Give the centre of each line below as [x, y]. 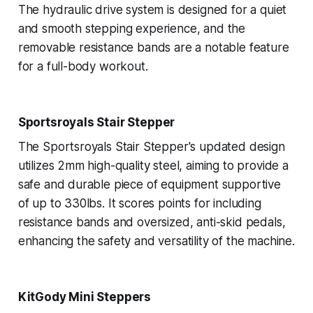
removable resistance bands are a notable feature [153, 48]
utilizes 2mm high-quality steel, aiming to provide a [153, 166]
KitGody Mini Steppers [85, 297]
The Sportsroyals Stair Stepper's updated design [151, 147]
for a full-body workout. [83, 67]
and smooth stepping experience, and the [132, 29]
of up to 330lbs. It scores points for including [139, 204]
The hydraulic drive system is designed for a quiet [152, 10]
